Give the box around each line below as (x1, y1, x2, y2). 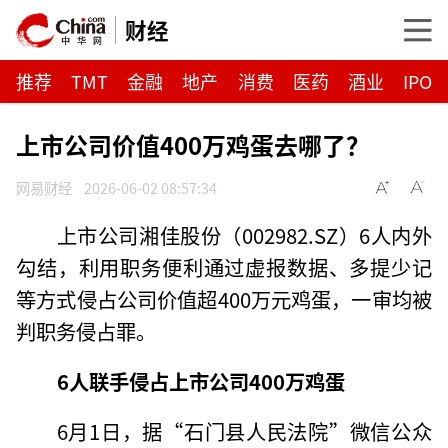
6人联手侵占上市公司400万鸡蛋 (56, 365, 345, 396)
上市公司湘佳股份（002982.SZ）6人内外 (56, 219, 432, 250)
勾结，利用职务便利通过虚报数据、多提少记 (16, 251, 432, 282)
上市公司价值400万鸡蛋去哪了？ (16, 126, 371, 162)
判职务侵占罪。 (16, 315, 157, 346)
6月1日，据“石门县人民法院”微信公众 (56, 415, 432, 446)
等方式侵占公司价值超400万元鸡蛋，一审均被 (16, 283, 432, 314)
